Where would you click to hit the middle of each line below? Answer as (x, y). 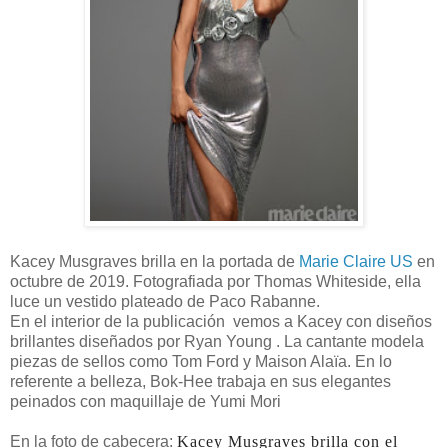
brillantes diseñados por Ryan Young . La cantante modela (217, 341)
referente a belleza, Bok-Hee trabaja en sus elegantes (200, 381)
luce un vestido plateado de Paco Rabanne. (165, 301)
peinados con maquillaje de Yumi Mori (145, 401)
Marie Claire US (354, 261)
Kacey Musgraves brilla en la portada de (152, 261)
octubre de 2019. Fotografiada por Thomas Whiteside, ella (215, 281)
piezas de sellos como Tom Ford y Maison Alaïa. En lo (201, 361)
